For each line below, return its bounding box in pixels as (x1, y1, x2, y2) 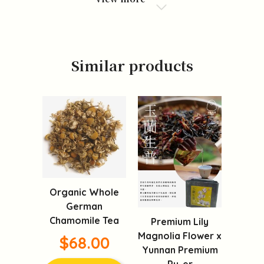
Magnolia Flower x (138, 229, 222, 242)
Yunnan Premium (141, 243, 218, 256)
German (66, 200, 103, 213)
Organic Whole (49, 186, 119, 199)
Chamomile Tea (49, 214, 119, 227)
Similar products (71, 54, 193, 75)
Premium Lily (151, 215, 209, 227)
